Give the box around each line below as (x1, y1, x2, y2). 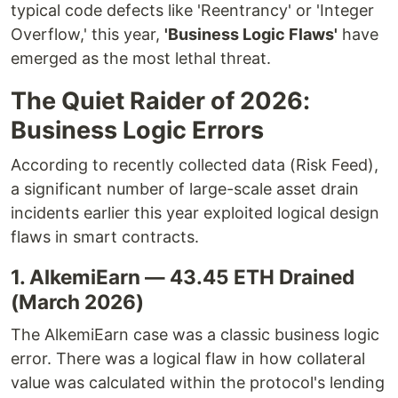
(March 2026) (11, 290, 144, 314)
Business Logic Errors (11, 115, 264, 145)
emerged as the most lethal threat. (11, 49, 271, 68)
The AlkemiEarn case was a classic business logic (11, 325, 379, 344)
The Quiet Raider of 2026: (11, 86, 310, 115)
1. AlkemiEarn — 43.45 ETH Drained (11, 265, 354, 289)
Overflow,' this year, (11, 25, 164, 44)
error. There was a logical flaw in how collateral (11, 349, 365, 368)
